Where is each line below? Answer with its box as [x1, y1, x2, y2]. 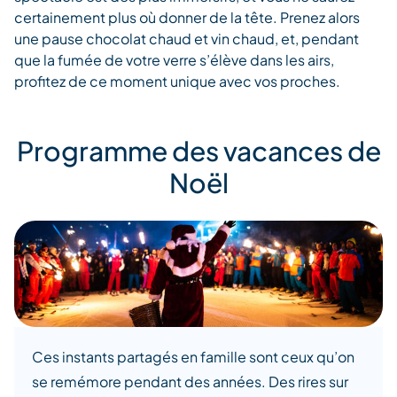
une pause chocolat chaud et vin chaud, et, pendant [14, 29, 359, 49]
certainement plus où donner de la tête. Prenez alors [14, 8, 360, 27]
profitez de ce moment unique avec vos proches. [14, 72, 340, 91]
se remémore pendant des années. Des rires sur [32, 371, 348, 391]
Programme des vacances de [16, 134, 381, 168]
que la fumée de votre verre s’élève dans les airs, [14, 51, 334, 70]
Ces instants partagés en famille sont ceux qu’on [32, 346, 354, 366]
